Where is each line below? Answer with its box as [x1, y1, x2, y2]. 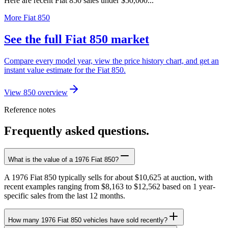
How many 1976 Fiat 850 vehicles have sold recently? [8, 216, 167, 224]
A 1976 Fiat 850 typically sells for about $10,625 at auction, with [4, 173, 213, 182]
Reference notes [4, 105, 55, 114]
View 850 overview [4, 88, 68, 97]
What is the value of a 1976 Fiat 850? [8, 156, 119, 164]
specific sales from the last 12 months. [4, 191, 125, 201]
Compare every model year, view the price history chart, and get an [4, 56, 219, 65]
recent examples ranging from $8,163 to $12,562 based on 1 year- [4, 182, 215, 191]
